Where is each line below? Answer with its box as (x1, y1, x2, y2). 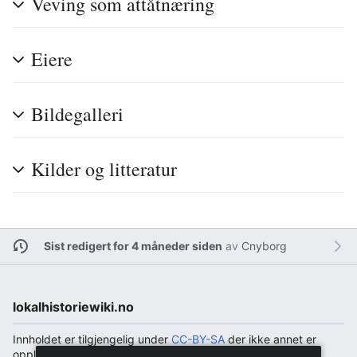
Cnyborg (241, 239, 287, 253)
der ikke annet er (225, 331, 316, 346)
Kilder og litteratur (31, 155, 177, 182)
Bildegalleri (31, 100, 124, 127)
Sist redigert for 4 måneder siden (43, 239, 222, 253)
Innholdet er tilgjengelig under (13, 331, 171, 346)
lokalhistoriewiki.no (13, 298, 134, 315)
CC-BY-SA (171, 331, 225, 346)
